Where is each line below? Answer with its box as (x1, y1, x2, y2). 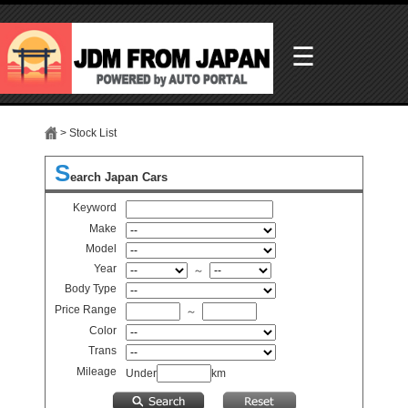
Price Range (55, 302, 117, 316)
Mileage (76, 364, 117, 378)
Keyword (73, 200, 117, 214)
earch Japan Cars (70, 169, 168, 184)
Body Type (65, 281, 117, 295)
